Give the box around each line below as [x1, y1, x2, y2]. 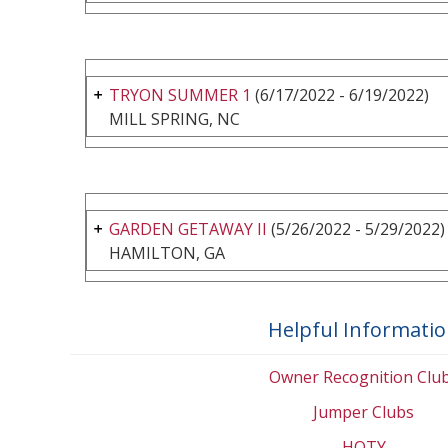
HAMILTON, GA [109, 241, 225, 264]
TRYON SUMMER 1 [109, 83, 251, 106]
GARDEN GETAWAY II [109, 217, 267, 240]
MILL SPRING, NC [109, 107, 240, 130]
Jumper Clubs [313, 400, 414, 423]
